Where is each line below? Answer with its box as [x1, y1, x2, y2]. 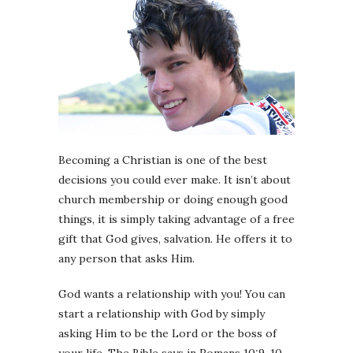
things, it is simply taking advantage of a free [58, 211, 295, 226]
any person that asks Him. [58, 251, 195, 266]
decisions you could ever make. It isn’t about [58, 172, 291, 187]
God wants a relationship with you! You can [58, 286, 285, 301]
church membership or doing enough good [58, 191, 288, 206]
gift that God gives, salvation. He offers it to [58, 231, 292, 246]
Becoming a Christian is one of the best [58, 152, 267, 167]
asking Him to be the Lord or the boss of [58, 325, 277, 340]
